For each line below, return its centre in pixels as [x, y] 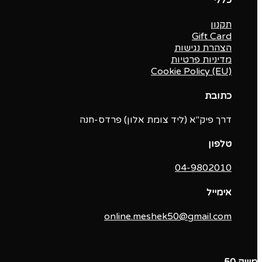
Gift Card [212, 37]
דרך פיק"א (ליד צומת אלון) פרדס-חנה [156, 120]
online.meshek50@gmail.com [168, 216]
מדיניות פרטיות [201, 60]
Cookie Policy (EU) [191, 72]
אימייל [219, 192]
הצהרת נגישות [203, 48]
